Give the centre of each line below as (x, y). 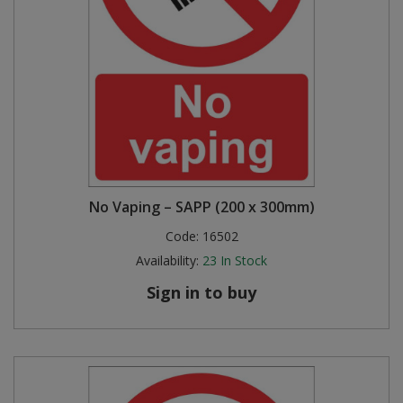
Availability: (167, 260)
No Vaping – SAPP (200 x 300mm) (201, 207)
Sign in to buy (201, 292)
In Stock (244, 260)
